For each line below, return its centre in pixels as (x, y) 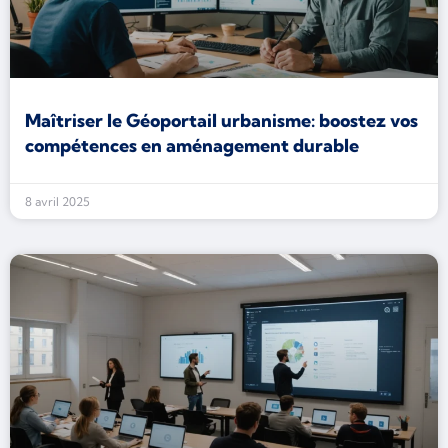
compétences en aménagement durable (192, 145)
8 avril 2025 (57, 201)
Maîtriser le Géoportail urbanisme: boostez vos (221, 120)
